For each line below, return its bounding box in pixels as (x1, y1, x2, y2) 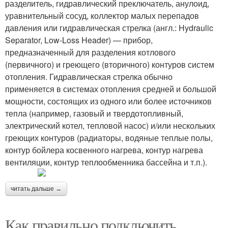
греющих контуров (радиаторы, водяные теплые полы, (5, 132, 213, 144)
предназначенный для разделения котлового (5, 46, 176, 58)
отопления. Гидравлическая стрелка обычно (5, 71, 173, 82)
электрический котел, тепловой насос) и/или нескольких (5, 120, 215, 131)
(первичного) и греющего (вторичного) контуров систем (5, 59, 214, 70)
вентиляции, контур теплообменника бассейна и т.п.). (5, 156, 207, 168)
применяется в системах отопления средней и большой (5, 83, 216, 95)
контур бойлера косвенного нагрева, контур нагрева (5, 144, 203, 156)
